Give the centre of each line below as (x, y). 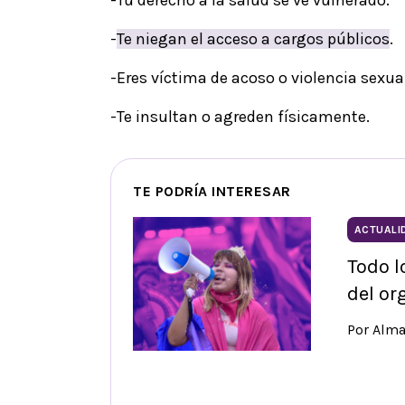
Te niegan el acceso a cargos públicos (253, 39)
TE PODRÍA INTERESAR (212, 192)
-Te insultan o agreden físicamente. (242, 117)
